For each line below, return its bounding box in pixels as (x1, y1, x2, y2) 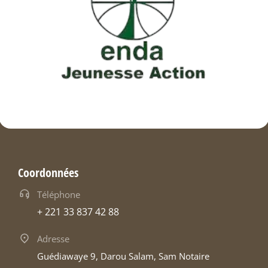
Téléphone (37, 188, 80, 201)
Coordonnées (18, 165, 78, 181)
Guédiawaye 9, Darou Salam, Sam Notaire (37, 250, 209, 263)
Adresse (37, 233, 69, 245)
